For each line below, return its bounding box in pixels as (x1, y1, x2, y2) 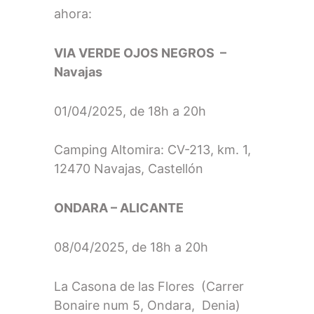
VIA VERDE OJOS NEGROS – (54, 45, 227, 60)
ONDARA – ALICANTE (54, 200, 187, 216)
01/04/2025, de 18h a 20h (54, 103, 210, 118)
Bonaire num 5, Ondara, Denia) (54, 297, 241, 313)
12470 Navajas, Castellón (54, 161, 204, 177)
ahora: (54, 6, 96, 21)
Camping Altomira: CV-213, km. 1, (54, 142, 252, 158)
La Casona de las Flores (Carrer (54, 278, 245, 294)
